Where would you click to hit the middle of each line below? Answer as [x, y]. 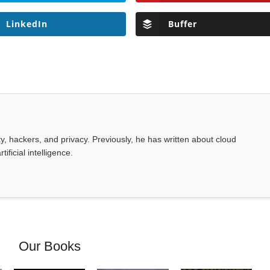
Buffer [182, 24]
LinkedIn [27, 24]
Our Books [49, 246]
